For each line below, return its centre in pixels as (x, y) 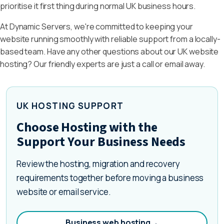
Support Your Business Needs (101, 142)
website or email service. (64, 192)
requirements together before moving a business (110, 178)
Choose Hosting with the (87, 127)
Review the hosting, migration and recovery (98, 164)
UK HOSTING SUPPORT (70, 106)
